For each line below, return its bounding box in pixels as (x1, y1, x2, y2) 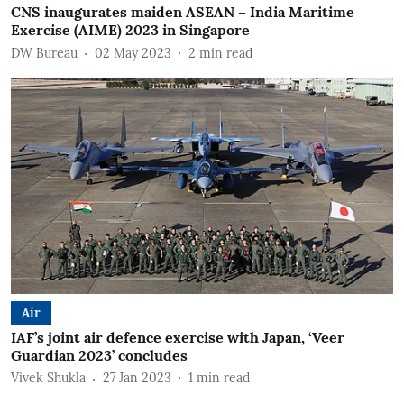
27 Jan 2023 (103, 370, 171, 386)
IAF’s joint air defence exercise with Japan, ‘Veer (11, 327, 344, 346)
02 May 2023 (95, 44, 171, 61)
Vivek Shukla (11, 370, 86, 386)
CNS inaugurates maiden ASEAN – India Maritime (11, 3, 354, 21)
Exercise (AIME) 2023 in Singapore (11, 21, 250, 39)
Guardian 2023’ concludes (11, 345, 188, 364)
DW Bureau (11, 44, 78, 61)
